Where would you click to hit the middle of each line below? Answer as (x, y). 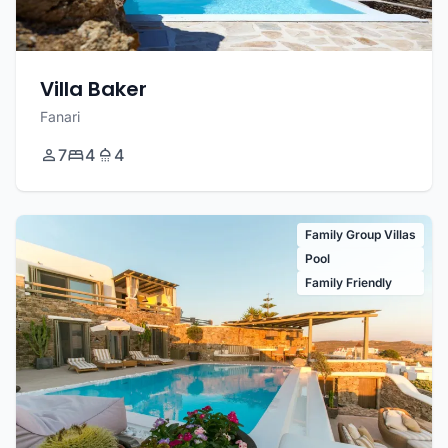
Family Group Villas (360, 235)
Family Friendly (348, 283)
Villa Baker (93, 89)
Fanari (60, 117)
